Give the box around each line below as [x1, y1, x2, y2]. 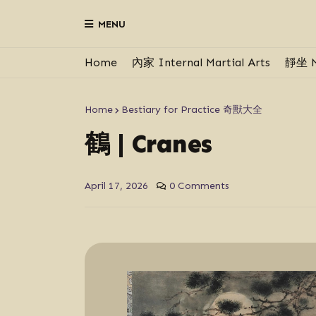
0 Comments [169, 180, 229, 192]
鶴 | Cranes [84, 128, 212, 159]
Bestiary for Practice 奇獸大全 [121, 104, 262, 116]
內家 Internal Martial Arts [131, 56, 270, 69]
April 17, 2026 [84, 180, 148, 192]
